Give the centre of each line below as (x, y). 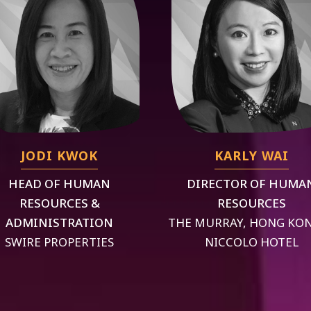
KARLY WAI (251, 155)
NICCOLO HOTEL (251, 242)
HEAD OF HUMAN (60, 184)
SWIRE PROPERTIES (60, 242)
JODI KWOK (60, 155)
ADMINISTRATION (60, 222)
